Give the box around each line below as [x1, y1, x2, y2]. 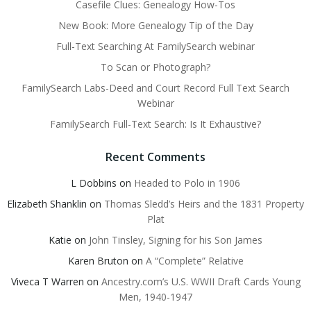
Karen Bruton [67, 254, 128, 268]
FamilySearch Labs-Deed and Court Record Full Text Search [22, 81, 289, 95]
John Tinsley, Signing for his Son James [89, 233, 262, 247]
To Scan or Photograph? [101, 60, 210, 74]
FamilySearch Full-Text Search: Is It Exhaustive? [50, 117, 261, 131]
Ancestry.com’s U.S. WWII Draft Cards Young [101, 275, 301, 289]
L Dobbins [71, 176, 117, 190]
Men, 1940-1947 [119, 290, 192, 304]
